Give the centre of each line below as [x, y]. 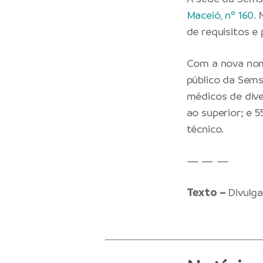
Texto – [207, 193]
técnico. [205, 129]
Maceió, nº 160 [220, 15]
